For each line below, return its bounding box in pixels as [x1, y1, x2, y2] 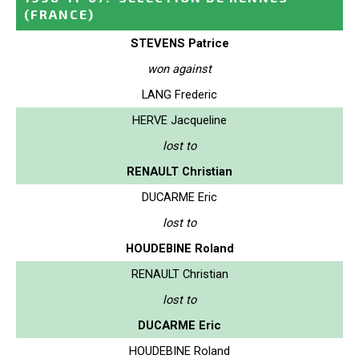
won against [147, 61, 212, 76]
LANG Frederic [142, 87, 217, 102]
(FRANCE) [24, 6, 95, 22]
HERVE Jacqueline [132, 112, 227, 127]
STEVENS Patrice [130, 35, 229, 50]
